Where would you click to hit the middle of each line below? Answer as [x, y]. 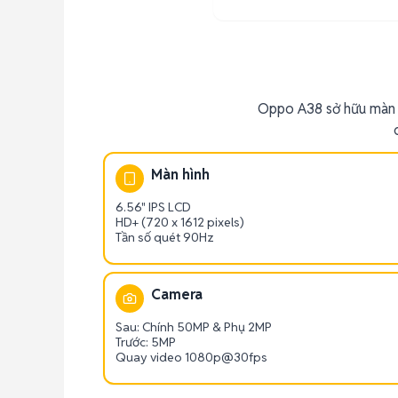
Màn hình [180, 175]
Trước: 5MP [146, 342]
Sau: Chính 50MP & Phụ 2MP [194, 327]
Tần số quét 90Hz [165, 237]
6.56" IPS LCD [153, 207]
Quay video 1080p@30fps [191, 357]
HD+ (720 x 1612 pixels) [180, 222]
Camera [177, 295]
